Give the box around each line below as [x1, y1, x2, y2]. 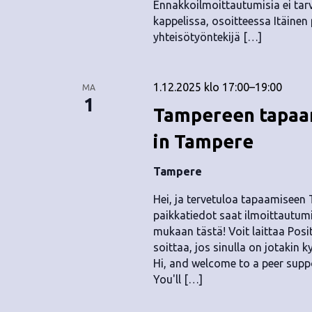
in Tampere [153, 131, 253, 152]
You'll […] [153, 273, 203, 286]
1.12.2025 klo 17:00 [153, 81, 249, 93]
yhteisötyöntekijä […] [153, 31, 262, 43]
